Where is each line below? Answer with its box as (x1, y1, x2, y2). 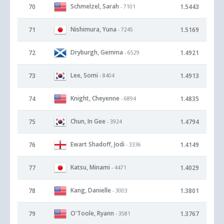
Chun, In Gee (70, 116, 105, 125)
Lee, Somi (70, 70, 98, 79)
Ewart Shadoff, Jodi (70, 139, 124, 148)
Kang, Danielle (70, 185, 111, 194)
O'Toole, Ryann (70, 208, 114, 217)
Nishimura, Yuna (70, 24, 116, 33)
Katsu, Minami (70, 162, 110, 171)
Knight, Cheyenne (70, 93, 119, 102)
